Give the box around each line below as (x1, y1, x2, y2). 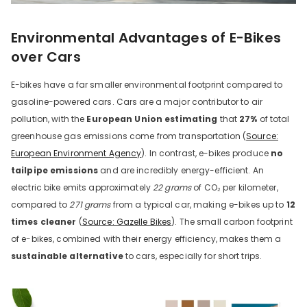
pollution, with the (11, 113, 87, 125)
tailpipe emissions (11, 164, 99, 176)
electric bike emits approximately (11, 182, 153, 193)
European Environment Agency (11, 147, 142, 159)
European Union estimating (86, 113, 218, 125)
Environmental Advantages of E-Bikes (11, 28, 282, 47)
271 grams (69, 199, 111, 210)
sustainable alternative (11, 250, 123, 262)
